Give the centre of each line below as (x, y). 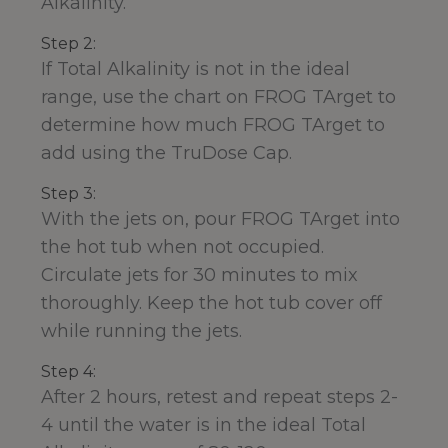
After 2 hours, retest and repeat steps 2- (219, 397)
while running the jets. (141, 331)
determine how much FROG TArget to (213, 125)
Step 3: (68, 194)
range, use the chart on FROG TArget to (218, 97)
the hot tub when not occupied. (182, 247)
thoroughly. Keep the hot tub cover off (211, 303)
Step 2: (68, 44)
